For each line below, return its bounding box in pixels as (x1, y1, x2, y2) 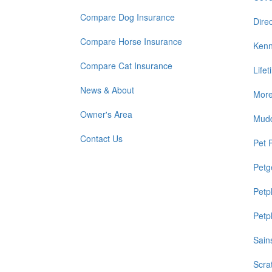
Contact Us (80, 132, 123, 144)
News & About (80, 84, 134, 96)
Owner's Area (80, 108, 132, 120)
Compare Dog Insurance (80, 11, 175, 23)
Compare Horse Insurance (80, 35, 182, 47)
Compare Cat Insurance (80, 59, 172, 72)
